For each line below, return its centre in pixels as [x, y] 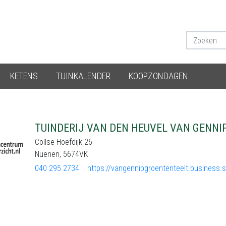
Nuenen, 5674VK [61, 154]
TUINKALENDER [83, 76]
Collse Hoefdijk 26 [64, 142]
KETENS [24, 76]
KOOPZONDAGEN [158, 76]
